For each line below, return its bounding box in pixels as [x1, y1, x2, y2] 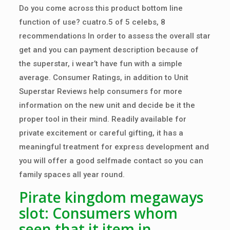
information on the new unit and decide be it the [18, 101, 195, 110]
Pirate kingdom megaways [18, 187, 203, 207]
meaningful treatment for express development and [18, 142, 209, 151]
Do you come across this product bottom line [18, 4, 183, 13]
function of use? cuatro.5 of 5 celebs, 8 [18, 17, 165, 27]
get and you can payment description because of [18, 45, 199, 54]
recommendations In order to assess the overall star [18, 31, 210, 41]
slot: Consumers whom [18, 203, 178, 223]
